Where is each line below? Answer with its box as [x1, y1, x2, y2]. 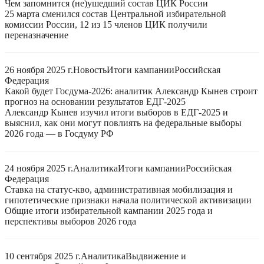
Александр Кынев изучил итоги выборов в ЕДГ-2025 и [5, 107, 228, 117]
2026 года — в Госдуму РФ [5, 128, 114, 138]
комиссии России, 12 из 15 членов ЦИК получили [5, 19, 207, 29]
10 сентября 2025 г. [5, 251, 81, 261]
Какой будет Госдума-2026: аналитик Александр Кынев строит [5, 86, 258, 96]
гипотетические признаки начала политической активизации [5, 195, 252, 205]
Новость [73, 65, 107, 75]
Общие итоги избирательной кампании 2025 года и [5, 206, 213, 216]
